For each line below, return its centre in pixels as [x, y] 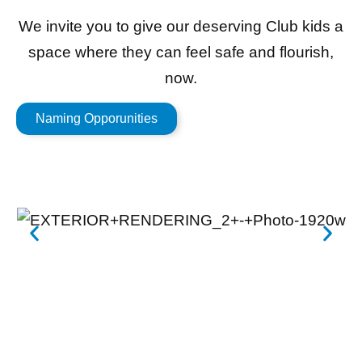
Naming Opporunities [97, 119]
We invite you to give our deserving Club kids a [181, 27]
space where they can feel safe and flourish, [181, 53]
